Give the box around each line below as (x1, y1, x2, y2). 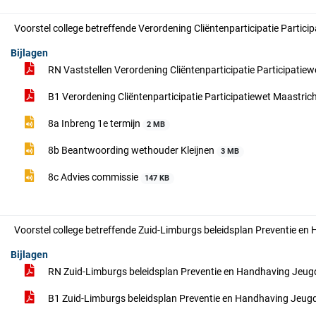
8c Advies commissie (46, 171, 140, 183)
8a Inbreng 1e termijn (46, 118, 142, 129)
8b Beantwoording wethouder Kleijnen (46, 145, 217, 156)
